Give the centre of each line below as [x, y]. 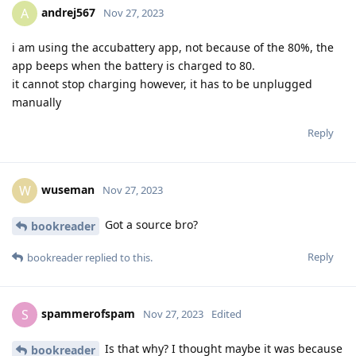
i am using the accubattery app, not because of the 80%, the [173, 48]
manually [37, 103]
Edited [226, 313]
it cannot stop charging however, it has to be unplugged [162, 84]
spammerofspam [88, 313]
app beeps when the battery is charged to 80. [133, 66]
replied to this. [118, 257]
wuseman [68, 189]
